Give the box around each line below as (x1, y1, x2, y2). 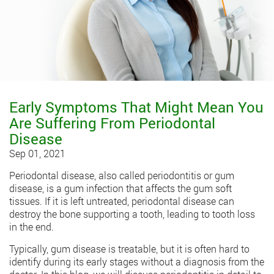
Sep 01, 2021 (9, 147, 65, 160)
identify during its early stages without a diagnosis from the (9, 255, 264, 268)
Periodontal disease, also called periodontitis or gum (9, 169, 234, 182)
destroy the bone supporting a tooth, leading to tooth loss (9, 207, 255, 221)
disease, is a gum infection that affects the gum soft (9, 182, 232, 195)
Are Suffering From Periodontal (9, 113, 215, 133)
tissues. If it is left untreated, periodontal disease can (9, 194, 234, 208)
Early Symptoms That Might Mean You (9, 97, 264, 117)
